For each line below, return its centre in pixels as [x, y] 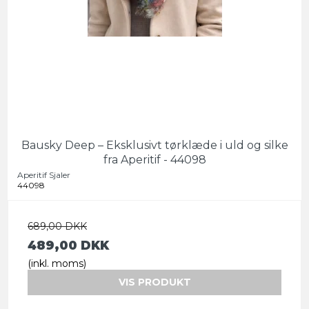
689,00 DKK [57, 227]
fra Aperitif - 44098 [154, 160]
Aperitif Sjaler [44, 175]
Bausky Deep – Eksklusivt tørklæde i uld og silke [154, 146]
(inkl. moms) [57, 264]
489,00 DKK [68, 246]
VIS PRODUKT [154, 282]
